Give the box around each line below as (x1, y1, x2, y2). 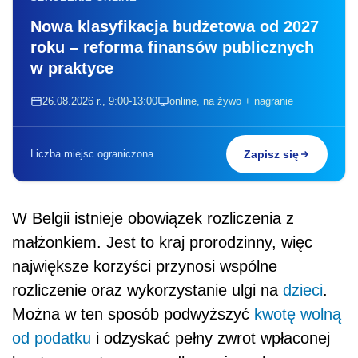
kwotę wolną (254, 304, 341, 323)
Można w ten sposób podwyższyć (12, 304, 254, 323)
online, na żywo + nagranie (169, 94, 293, 107)
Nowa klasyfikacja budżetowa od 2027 (30, 17, 319, 35)
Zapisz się (244, 147, 299, 161)
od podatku (12, 328, 91, 347)
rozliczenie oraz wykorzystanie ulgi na (12, 280, 283, 299)
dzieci (283, 280, 323, 299)
